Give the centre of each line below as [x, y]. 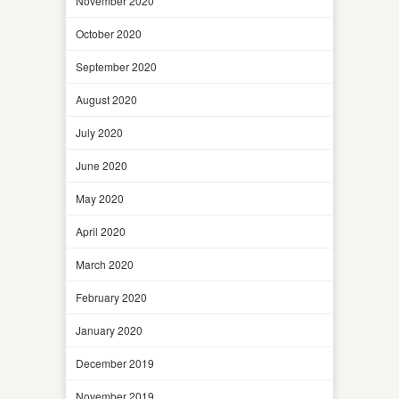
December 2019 [115, 362]
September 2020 [116, 66]
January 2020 [109, 330]
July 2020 [99, 132]
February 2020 [111, 297]
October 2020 [109, 33]
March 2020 [105, 264]
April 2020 [101, 231]
